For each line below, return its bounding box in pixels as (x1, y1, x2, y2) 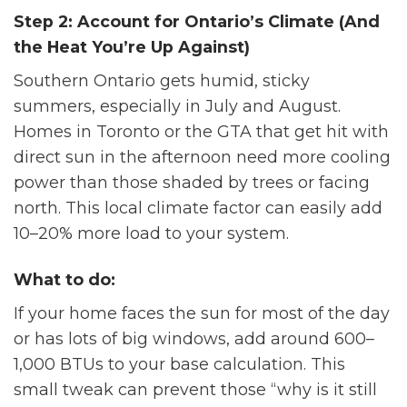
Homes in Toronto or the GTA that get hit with (14, 122, 389, 142)
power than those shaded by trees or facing (14, 173, 370, 193)
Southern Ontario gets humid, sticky (14, 71, 310, 91)
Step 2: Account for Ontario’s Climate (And (14, 12, 380, 32)
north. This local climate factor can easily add (14, 198, 382, 218)
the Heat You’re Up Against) (14, 37, 250, 57)
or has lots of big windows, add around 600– (14, 329, 374, 349)
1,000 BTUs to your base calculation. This (14, 354, 345, 374)
